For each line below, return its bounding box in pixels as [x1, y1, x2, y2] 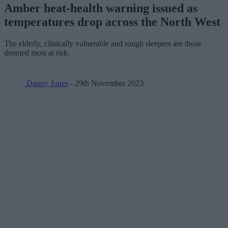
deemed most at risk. [4, 48, 70, 57]
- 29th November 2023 [68, 78, 144, 88]
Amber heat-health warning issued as [4, 1, 197, 15]
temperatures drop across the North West [4, 15, 220, 28]
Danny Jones [24, 78, 68, 88]
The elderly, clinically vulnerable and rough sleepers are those [4, 39, 202, 48]
